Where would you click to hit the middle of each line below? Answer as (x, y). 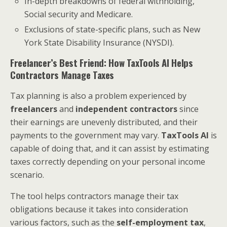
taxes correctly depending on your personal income (108, 162)
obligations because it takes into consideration (99, 210)
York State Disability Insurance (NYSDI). (99, 43)
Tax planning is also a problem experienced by (98, 96)
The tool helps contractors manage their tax (94, 196)
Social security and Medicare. (79, 14)
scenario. (28, 175)
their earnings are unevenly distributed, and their (104, 122)
